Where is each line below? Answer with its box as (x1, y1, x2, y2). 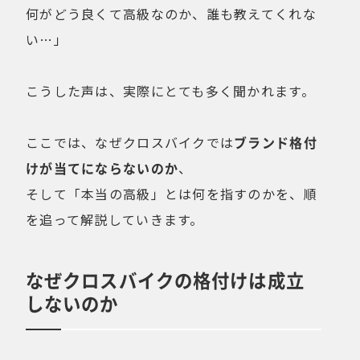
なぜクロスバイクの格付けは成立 (26, 267, 305, 293)
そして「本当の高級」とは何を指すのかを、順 (26, 184, 317, 204)
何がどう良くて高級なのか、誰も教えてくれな (26, 4, 317, 24)
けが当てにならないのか (26, 158, 179, 178)
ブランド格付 (234, 133, 317, 153)
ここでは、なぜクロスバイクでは (26, 133, 235, 153)
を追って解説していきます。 (26, 210, 204, 230)
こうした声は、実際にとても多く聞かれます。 (26, 81, 315, 101)
